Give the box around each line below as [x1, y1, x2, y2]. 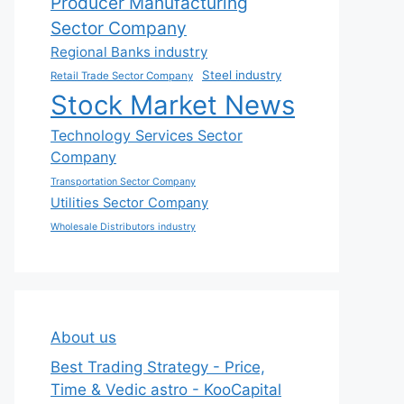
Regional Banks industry [50, 42, 207, 60]
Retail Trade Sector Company [50, 69, 193, 82]
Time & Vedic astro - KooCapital [50, 381, 281, 399]
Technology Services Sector [50, 125, 243, 144]
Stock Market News [50, 88, 295, 121]
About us [50, 327, 116, 346]
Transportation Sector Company [50, 175, 196, 188]
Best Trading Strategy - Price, [50, 358, 265, 376]
